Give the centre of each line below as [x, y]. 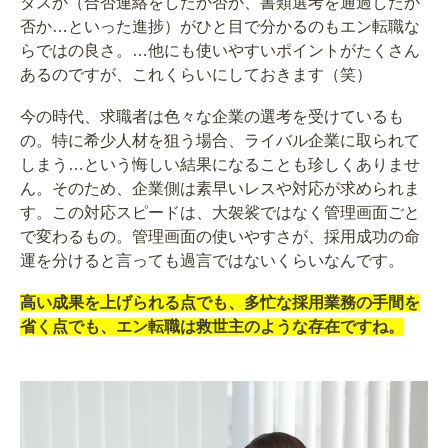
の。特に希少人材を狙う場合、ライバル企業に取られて [220, 140]
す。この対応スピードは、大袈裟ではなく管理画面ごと [220, 212]
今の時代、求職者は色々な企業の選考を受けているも [212, 116]
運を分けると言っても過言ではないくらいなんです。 [212, 260]
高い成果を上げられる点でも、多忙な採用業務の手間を [220, 302]
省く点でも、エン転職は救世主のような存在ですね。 [212, 326]
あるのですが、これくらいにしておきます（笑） [196, 75]
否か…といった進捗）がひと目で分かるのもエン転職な [220, 27]
